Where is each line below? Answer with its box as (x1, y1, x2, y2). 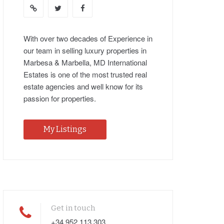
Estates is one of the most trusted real (23, 69, 147, 80)
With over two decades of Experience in (23, 33, 152, 44)
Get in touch (51, 203, 95, 213)
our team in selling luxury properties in (23, 45, 146, 56)
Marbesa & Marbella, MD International (23, 57, 147, 68)
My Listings (43, 124, 86, 134)
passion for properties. (23, 93, 96, 104)
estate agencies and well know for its (23, 81, 143, 92)
